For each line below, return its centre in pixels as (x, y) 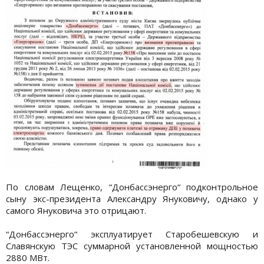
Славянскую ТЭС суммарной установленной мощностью (132, 245)
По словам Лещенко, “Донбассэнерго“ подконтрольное (132, 187)
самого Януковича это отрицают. (76, 210)
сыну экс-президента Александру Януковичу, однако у (132, 198)
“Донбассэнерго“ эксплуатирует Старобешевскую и (132, 234)
